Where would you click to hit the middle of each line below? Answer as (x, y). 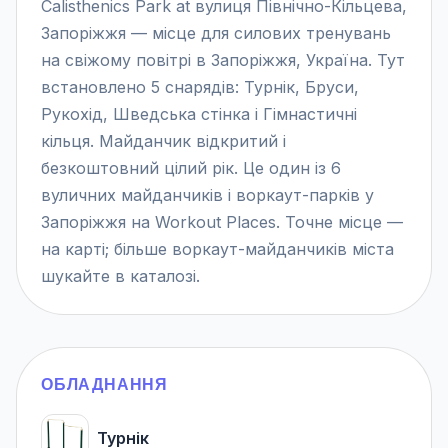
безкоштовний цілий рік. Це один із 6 (191, 167)
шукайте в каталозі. (120, 275)
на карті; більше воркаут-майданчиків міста (217, 248)
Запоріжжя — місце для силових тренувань (216, 32)
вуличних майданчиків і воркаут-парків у (207, 194)
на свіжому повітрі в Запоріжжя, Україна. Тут (223, 59)
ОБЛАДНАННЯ (104, 383)
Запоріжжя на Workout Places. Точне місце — (222, 221)
